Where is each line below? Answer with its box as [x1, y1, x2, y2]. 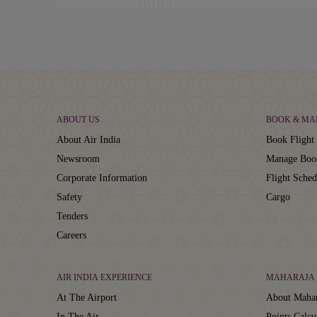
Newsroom [57, 153, 100, 164]
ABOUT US [57, 114, 100, 125]
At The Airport [57, 292, 117, 303]
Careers [57, 229, 86, 241]
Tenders [57, 210, 88, 221]
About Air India [57, 134, 120, 145]
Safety [57, 191, 82, 202]
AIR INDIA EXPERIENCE [57, 272, 152, 282]
